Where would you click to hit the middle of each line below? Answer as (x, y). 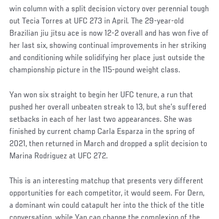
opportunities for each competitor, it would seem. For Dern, (107, 193)
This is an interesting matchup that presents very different (107, 181)
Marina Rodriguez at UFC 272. (59, 156)
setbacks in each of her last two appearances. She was (101, 120)
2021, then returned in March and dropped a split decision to (109, 144)
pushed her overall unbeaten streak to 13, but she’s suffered (108, 108)
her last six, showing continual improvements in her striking (108, 46)
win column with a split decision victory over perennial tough (109, 10)
